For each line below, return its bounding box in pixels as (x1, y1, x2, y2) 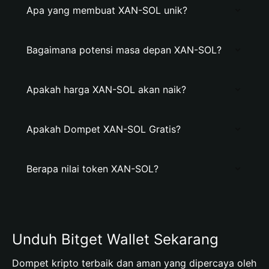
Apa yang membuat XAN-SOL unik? (26, 4, 187, 16)
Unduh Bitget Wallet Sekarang (12, 231, 219, 248)
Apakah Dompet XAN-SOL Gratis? (26, 123, 181, 135)
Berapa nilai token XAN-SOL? (26, 163, 159, 175)
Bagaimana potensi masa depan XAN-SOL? (26, 44, 222, 56)
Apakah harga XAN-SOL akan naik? (26, 83, 186, 95)
